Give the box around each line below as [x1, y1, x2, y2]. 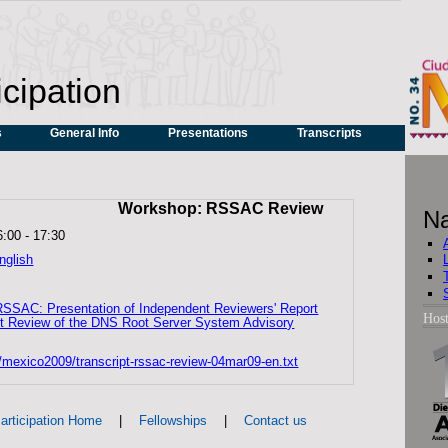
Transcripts [296, 126, 362, 141]
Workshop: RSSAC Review [117, 200, 323, 218]
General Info [50, 126, 120, 141]
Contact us [243, 413, 307, 429]
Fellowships [138, 413, 207, 429]
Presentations [167, 126, 248, 141]
